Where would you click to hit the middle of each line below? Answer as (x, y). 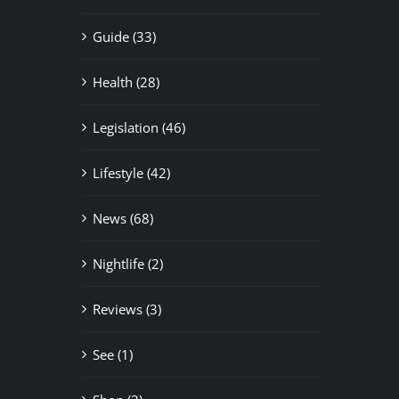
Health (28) (126, 81)
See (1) (112, 354)
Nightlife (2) (127, 263)
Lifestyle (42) (131, 172)
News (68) (122, 218)
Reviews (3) (126, 309)
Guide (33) (124, 36)
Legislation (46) (138, 127)
